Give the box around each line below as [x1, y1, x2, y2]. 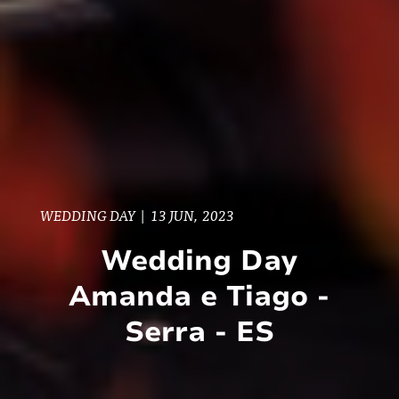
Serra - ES [124, 313, 274, 351]
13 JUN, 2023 [150, 204, 234, 226]
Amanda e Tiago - [69, 277, 330, 315]
